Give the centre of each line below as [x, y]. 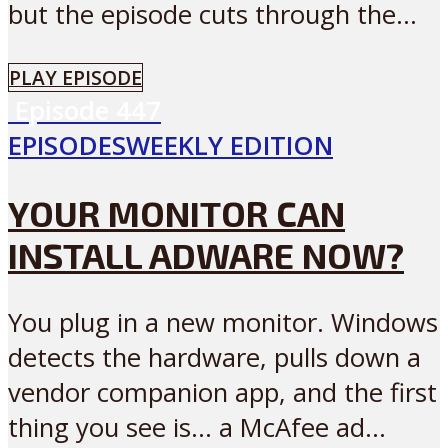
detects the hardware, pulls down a [214, 358]
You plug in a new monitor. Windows [223, 323]
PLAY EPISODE [75, 77]
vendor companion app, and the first [222, 393]
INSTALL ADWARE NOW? [206, 255]
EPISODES [67, 145]
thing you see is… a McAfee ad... [197, 428]
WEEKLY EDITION [229, 145]
